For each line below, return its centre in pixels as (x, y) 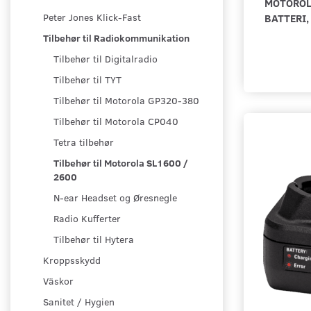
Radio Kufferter (87, 219)
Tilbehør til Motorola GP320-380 (126, 101)
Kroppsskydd (72, 260)
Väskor (58, 281)
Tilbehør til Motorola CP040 (116, 121)
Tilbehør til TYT (87, 80)
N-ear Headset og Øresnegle (115, 198)
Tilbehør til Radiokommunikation (116, 38)
